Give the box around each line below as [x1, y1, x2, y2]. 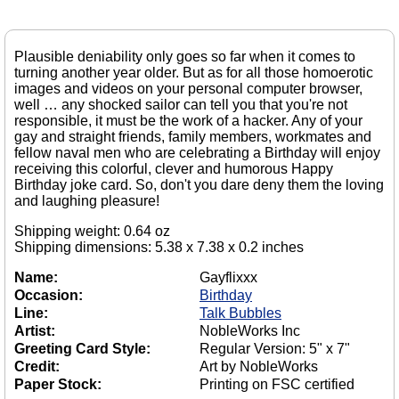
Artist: [14, 322, 55, 338]
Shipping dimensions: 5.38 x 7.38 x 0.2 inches [14, 239, 304, 255]
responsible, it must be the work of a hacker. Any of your [14, 112, 362, 128]
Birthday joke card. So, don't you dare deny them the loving [14, 176, 384, 192]
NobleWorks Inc [199, 322, 300, 338]
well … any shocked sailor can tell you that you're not [14, 96, 347, 112]
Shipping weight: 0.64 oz [14, 223, 170, 239]
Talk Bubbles [199, 305, 281, 321]
